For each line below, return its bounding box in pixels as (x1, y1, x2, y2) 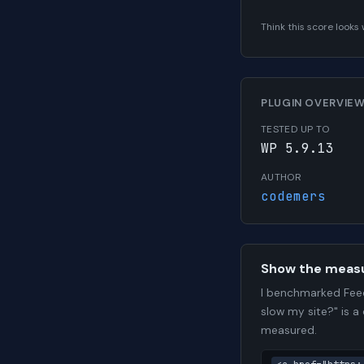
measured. (261, 323, 317, 337)
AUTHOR (261, 170, 302, 184)
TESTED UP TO (261, 122, 330, 136)
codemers (261, 187, 326, 205)
